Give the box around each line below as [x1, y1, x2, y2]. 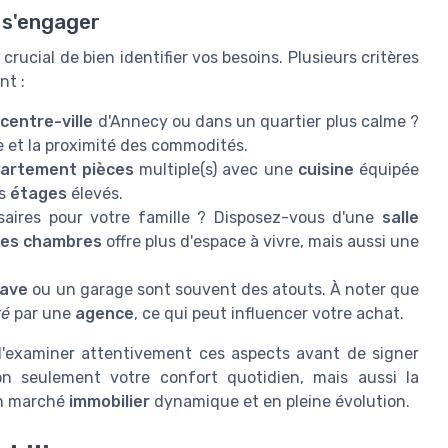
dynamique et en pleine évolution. [150, 392, 410, 412]
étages [10, 184, 67, 204]
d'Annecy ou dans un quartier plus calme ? [93, 112, 420, 132]
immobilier [69, 392, 150, 412]
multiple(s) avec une [134, 160, 298, 180]
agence [75, 304, 134, 324]
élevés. [67, 184, 123, 204]
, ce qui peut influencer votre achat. [134, 304, 404, 324]
